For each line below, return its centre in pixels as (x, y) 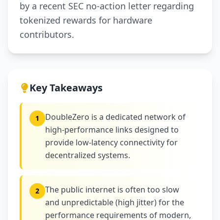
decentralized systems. (88, 155)
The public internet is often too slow (112, 190)
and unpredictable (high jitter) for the (115, 202)
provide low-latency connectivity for (111, 142)
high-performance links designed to (112, 130)
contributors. (47, 34)
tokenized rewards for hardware (86, 20)
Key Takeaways (66, 88)
